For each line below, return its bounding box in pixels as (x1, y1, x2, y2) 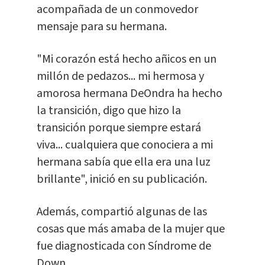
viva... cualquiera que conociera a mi (36, 137, 213, 154)
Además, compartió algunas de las (36, 203, 207, 221)
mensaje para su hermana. (36, 18, 167, 35)
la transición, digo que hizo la (36, 102, 181, 119)
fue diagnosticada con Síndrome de (36, 238, 211, 255)
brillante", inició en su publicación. (36, 171, 207, 188)
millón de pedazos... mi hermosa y (36, 68, 204, 85)
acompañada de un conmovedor (36, 1, 198, 18)
